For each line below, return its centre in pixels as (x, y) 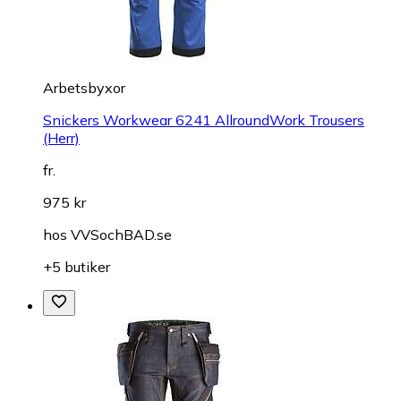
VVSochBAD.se (121, 234)
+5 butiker (77, 266)
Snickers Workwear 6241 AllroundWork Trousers (204, 119)
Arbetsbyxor (84, 87)
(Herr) (61, 137)
